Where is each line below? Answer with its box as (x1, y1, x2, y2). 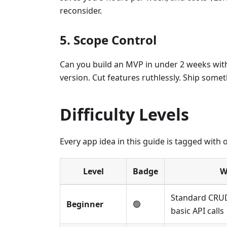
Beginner (66, 199, 103, 210)
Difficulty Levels (60, 103, 189, 126)
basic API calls (171, 205, 224, 217)
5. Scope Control (60, 31, 157, 49)
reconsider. (60, 5, 102, 17)
